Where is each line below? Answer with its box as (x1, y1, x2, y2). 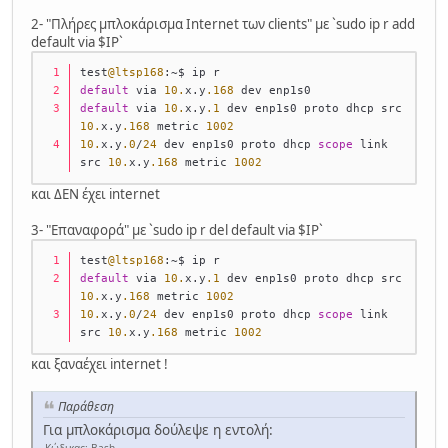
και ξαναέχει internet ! (31, 355, 168, 374)
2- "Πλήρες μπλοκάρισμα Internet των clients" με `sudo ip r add (31, 14, 415, 33)
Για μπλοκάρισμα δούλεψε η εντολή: (43, 420, 273, 440)
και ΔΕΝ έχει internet (31, 185, 160, 204)
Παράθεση (58, 398, 114, 416)
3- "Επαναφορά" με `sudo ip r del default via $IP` (31, 221, 323, 240)
